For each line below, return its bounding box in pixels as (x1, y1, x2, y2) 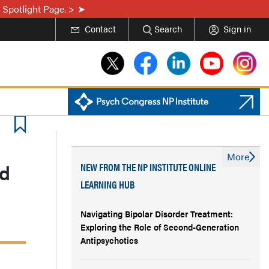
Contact (84, 22, 116, 35)
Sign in (223, 22, 251, 35)
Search (154, 22, 182, 35)
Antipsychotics (80, 234, 138, 246)
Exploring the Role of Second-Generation (80, 220, 239, 233)
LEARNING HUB (80, 177, 135, 192)
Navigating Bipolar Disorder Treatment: (80, 207, 233, 220)
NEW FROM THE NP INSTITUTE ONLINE (80, 160, 216, 174)
